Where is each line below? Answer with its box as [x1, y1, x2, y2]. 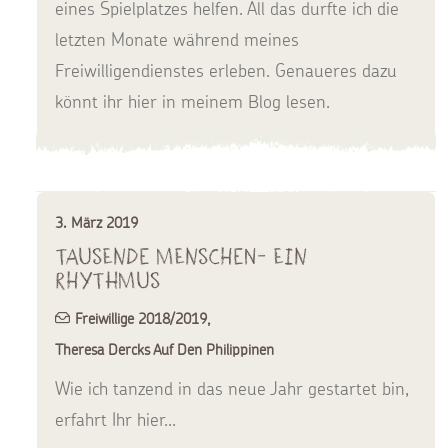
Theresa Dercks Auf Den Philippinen [55, 340, 274, 359]
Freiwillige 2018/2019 [75, 309, 207, 328]
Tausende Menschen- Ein [55, 242, 307, 271]
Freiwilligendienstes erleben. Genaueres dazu [55, 58, 397, 82]
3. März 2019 [55, 213, 138, 232]
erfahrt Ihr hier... [55, 408, 176, 431]
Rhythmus [55, 266, 160, 295]
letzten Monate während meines [55, 27, 299, 51]
